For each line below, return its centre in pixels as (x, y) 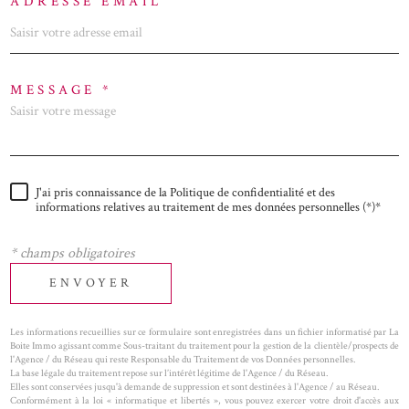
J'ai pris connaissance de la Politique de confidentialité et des (185, 193)
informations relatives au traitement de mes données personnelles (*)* (208, 208)
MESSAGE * (62, 89)
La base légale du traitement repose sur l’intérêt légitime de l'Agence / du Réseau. (169, 373)
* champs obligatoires (73, 254)
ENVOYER (91, 283)
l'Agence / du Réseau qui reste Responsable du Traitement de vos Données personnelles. (183, 360)
